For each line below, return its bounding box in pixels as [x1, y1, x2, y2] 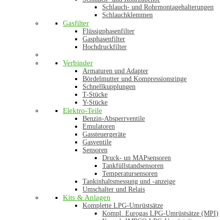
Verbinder [63, 59, 93, 67]
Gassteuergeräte [82, 131, 126, 138]
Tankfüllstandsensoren [102, 162, 164, 169]
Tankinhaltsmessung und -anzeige [82, 178, 175, 185]
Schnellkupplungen [82, 83, 136, 90]
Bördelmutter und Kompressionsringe [82, 75, 187, 82]
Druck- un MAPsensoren [102, 154, 171, 162]
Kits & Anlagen [63, 193, 110, 201]
